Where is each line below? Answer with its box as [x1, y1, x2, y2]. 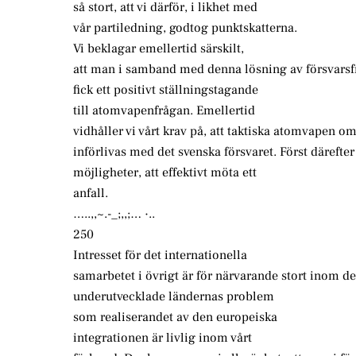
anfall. [73, 185, 108, 202]
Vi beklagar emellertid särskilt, [73, 41, 244, 57]
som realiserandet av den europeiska [73, 309, 277, 326]
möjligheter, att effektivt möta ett [73, 164, 257, 181]
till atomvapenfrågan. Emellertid [73, 103, 255, 119]
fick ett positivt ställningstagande [73, 82, 258, 99]
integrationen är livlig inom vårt [73, 330, 252, 346]
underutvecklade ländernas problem [73, 288, 274, 305]
